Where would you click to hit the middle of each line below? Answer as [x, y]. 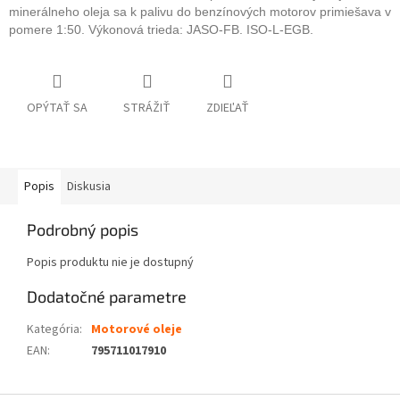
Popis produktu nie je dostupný [110, 263]
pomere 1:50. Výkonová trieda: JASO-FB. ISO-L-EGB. [161, 30]
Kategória [53, 330]
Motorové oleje [137, 330]
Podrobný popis [83, 230]
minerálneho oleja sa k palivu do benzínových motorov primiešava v [200, 12]
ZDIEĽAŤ [228, 108]
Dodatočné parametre [107, 297]
